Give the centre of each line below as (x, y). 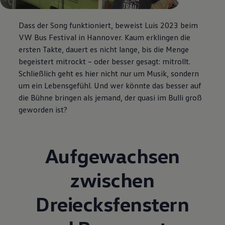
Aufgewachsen (112, 156)
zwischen (113, 180)
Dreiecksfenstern (113, 204)
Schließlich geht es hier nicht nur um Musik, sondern (109, 74)
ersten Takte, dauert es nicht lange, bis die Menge (104, 49)
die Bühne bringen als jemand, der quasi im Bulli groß (110, 98)
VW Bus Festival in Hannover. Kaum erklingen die (105, 37)
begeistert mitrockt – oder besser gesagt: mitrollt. (105, 62)
